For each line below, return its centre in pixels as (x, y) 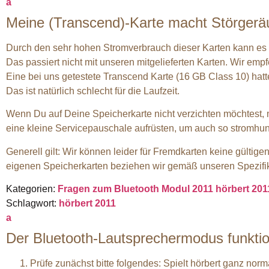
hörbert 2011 (87, 203)
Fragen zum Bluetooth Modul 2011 (135, 189)
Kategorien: (32, 189)
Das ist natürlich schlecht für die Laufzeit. (93, 91)
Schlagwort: (32, 203)
